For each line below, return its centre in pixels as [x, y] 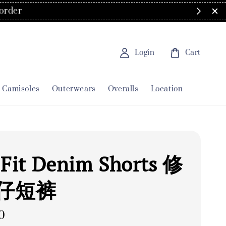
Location [167, 89]
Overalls [123, 89]
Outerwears [74, 89]
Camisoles [21, 89]
